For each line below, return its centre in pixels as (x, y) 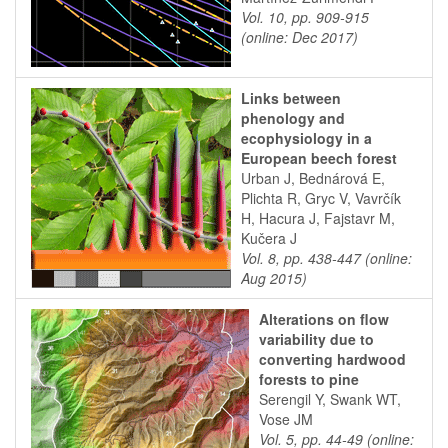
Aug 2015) (274, 278)
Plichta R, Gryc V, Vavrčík (321, 198)
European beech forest (319, 158)
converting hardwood (332, 359)
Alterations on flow (324, 319)
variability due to (316, 339)
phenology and (293, 118)
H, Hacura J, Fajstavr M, (318, 218)
